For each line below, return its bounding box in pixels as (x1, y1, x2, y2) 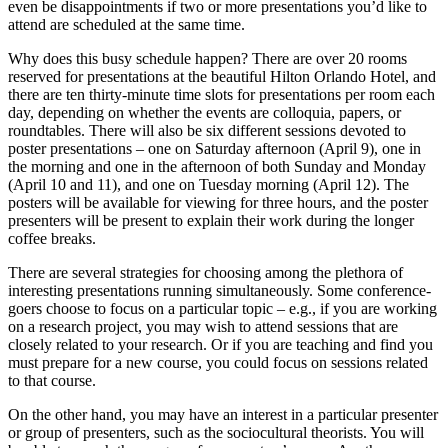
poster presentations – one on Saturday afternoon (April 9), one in (8, 140, 421, 157)
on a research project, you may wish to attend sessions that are (8, 318, 398, 335)
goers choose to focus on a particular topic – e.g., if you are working (8, 300, 437, 317)
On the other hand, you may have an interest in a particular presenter (8, 406, 438, 423)
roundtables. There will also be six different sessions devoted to (8, 122, 406, 139)
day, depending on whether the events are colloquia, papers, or (8, 104, 401, 121)
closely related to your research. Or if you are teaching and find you (8, 336, 433, 353)
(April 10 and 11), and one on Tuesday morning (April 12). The (8, 176, 409, 193)
